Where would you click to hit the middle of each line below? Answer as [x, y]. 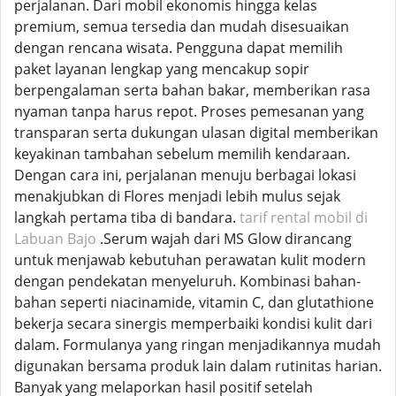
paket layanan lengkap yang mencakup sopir [162, 69]
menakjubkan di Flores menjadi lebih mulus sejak [177, 196]
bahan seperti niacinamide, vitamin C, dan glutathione [194, 302]
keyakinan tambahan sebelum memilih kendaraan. [182, 154]
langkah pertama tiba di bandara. [127, 217]
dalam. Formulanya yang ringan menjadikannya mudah [198, 345]
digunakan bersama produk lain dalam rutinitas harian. [198, 366]
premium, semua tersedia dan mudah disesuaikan [182, 27]
